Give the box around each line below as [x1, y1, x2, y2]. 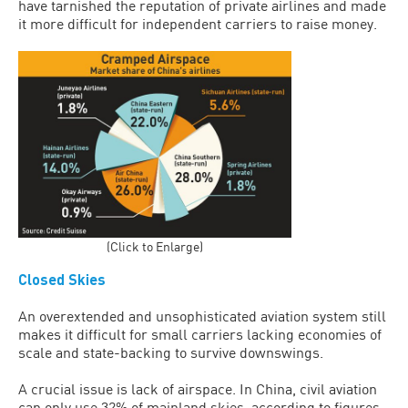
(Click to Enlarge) [107, 238, 203, 254]
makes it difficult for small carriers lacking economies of [18, 324, 382, 342]
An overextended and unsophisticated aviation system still [18, 306, 386, 324]
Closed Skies [18, 270, 106, 288]
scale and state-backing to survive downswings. [18, 342, 323, 361]
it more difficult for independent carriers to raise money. [18, 15, 377, 33]
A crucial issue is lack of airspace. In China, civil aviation [18, 379, 377, 397]
